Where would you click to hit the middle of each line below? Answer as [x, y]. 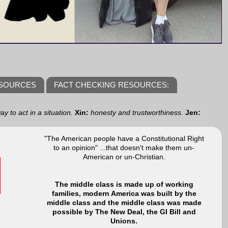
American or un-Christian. [124, 157]
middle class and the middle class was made [124, 203]
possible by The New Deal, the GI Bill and [124, 212]
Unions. [124, 221]
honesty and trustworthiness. [137, 112]
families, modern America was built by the [124, 193]
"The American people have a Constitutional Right [124, 138]
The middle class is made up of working [124, 184]
